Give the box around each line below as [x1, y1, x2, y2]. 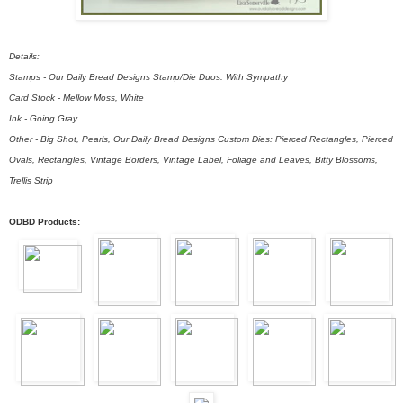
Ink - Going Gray [9, 112, 77, 123]
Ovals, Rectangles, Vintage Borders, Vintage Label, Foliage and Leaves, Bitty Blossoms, [9, 154, 378, 165]
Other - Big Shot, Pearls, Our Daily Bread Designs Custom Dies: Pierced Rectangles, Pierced [9, 133, 393, 144]
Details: [9, 50, 40, 61]
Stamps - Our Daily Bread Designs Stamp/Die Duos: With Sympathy [9, 71, 288, 82]
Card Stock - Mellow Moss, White [9, 92, 144, 103]
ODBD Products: [9, 216, 80, 227]
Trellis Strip [9, 175, 53, 185]
